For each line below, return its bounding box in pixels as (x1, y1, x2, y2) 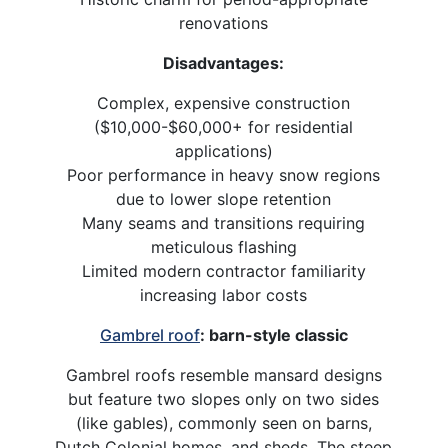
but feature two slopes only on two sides (68, 388, 380, 409)
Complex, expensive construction (97, 92, 351, 113)
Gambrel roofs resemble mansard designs (65, 364, 382, 385)
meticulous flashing (150, 236, 297, 257)
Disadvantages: (163, 52, 285, 73)
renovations (179, 12, 269, 33)
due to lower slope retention (116, 188, 332, 209)
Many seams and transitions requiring (82, 212, 366, 233)
